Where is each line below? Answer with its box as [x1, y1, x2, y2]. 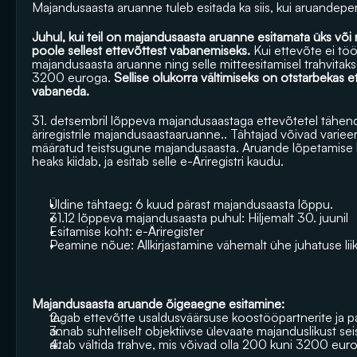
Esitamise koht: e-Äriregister [49, 223, 204, 239]
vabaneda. [32, 83, 89, 99]
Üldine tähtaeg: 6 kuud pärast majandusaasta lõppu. [49, 196, 333, 212]
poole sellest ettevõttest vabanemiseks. [32, 42, 250, 58]
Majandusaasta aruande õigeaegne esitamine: [32, 296, 284, 312]
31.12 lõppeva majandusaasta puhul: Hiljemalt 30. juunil [49, 210, 348, 226]
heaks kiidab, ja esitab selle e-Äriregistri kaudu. [32, 153, 287, 169]
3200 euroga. [32, 69, 111, 85]
